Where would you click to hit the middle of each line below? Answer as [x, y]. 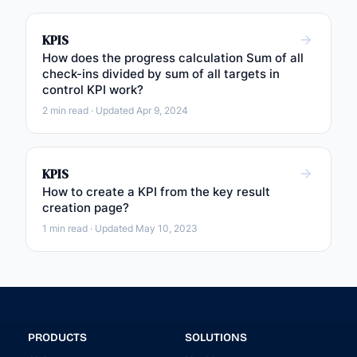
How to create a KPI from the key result [156, 192]
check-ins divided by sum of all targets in [161, 74]
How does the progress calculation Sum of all [173, 58]
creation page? [86, 208]
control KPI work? [93, 90]
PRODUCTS [57, 337]
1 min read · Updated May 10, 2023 [120, 228]
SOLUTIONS [216, 337]
